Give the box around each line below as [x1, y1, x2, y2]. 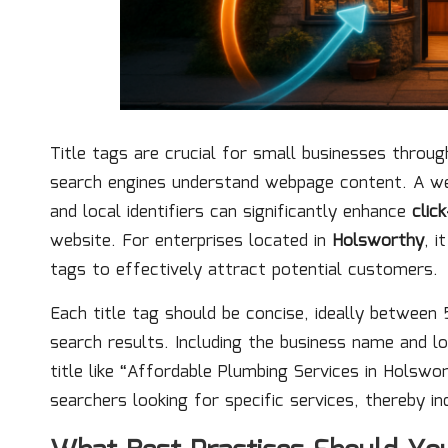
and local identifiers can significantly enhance [50, 198, 412, 226]
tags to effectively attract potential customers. [50, 256, 438, 284]
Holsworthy [332, 227, 424, 255]
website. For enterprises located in [50, 227, 332, 255]
